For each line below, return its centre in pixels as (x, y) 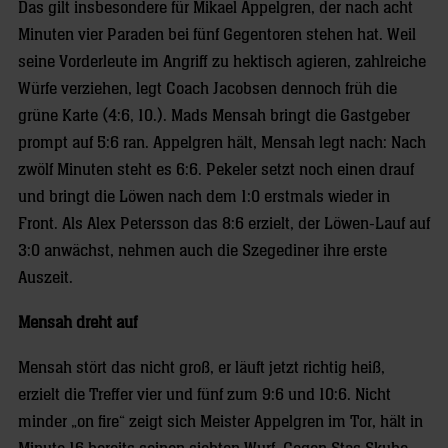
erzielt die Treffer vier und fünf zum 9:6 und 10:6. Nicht (204, 394)
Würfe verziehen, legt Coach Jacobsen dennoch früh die (207, 88)
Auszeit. (45, 277)
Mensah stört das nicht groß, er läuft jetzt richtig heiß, (201, 367)
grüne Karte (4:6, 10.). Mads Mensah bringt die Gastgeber (214, 115)
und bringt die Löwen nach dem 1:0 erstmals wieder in (204, 196)
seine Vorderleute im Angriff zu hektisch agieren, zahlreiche (222, 61)
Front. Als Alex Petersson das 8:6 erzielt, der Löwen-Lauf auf (224, 223)
